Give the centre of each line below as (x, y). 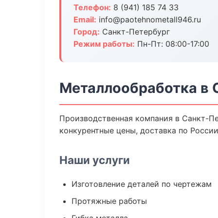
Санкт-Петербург (135, 32)
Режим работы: (104, 44)
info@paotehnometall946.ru (149, 19)
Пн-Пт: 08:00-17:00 (172, 44)
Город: (87, 32)
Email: (85, 19)
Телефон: (92, 7)
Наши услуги (95, 160)
